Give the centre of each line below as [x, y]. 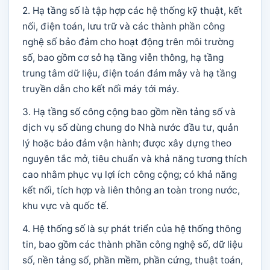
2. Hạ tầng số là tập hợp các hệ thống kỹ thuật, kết [132, 11]
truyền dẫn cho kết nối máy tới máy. [101, 89]
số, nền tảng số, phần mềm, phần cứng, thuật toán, [133, 260]
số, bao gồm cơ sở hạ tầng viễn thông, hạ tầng [123, 58]
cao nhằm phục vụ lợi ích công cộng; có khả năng [130, 174]
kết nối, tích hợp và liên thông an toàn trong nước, [131, 190]
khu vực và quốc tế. [65, 206]
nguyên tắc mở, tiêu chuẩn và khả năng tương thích [135, 159]
